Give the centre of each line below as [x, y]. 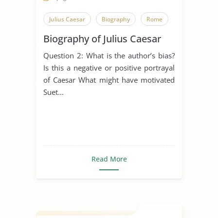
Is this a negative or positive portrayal [109, 67]
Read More [109, 159]
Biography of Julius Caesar [102, 38]
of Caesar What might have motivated [109, 80]
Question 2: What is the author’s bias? [109, 55]
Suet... [54, 92]
